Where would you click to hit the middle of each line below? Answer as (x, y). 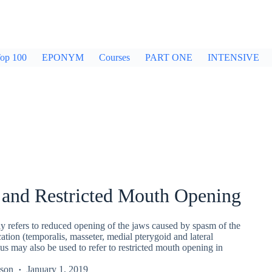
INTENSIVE (233, 57)
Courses (114, 57)
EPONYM (63, 57)
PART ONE (169, 57)
